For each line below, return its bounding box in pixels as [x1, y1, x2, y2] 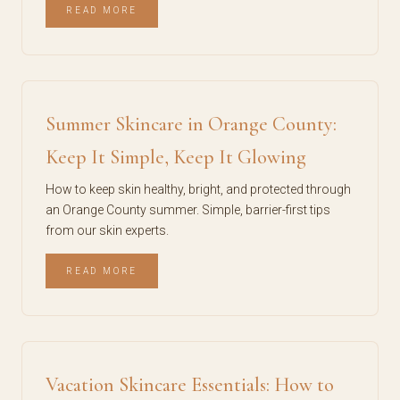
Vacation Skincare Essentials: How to [46, 373, 334, 396]
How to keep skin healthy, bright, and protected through [46, 182, 351, 196]
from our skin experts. [46, 223, 169, 237]
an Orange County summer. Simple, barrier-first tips [46, 203, 330, 217]
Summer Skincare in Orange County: [46, 112, 337, 136]
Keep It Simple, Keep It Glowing [46, 146, 306, 169]
